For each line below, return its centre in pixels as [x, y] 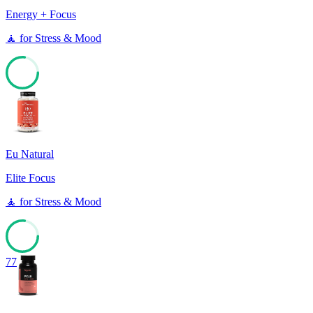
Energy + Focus [41, 15]
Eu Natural [30, 154]
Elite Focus [30, 178]
